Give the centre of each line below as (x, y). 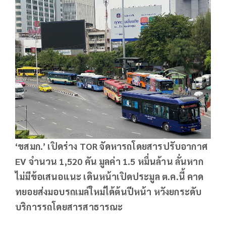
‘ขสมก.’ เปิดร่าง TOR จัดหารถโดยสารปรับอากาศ (111, 146)
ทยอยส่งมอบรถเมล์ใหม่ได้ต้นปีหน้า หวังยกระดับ (108, 191)
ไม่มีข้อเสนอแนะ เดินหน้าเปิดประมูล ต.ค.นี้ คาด (109, 176)
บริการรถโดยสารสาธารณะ (69, 206)
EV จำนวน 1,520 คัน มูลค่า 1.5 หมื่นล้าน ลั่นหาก (109, 161)
